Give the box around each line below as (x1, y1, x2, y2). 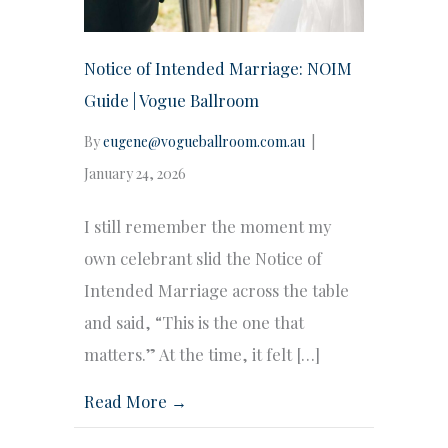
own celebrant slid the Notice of (84, 246, 322, 269)
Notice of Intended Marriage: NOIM (84, 56, 352, 79)
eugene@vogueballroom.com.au (103, 131, 305, 151)
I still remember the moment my (84, 214, 331, 237)
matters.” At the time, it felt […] (84, 342, 320, 365)
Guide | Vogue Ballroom (84, 88, 259, 111)
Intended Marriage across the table (84, 278, 349, 301)
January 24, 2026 (84, 163, 186, 183)
